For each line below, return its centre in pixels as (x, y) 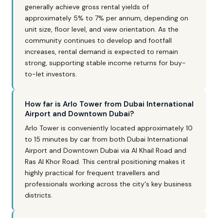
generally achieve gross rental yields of (87, 7)
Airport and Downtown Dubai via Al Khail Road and (106, 150)
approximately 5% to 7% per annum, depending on (107, 18)
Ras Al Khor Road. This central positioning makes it (105, 162)
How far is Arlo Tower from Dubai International (109, 104)
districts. (39, 195)
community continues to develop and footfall (98, 40)
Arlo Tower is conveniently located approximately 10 (109, 128)
